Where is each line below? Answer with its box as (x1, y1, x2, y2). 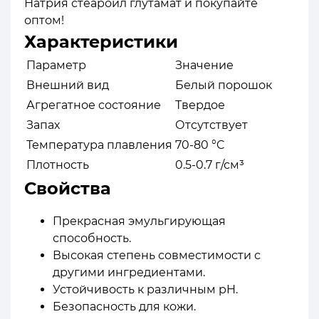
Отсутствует (175, 117, 248, 132)
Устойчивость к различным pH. (53, 282, 238, 296)
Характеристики (24, 31, 178, 52)
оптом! (24, 13, 64, 27)
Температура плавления (26, 137, 172, 152)
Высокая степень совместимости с (53, 248, 261, 262)
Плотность (26, 157, 89, 172)
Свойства (24, 177, 111, 199)
